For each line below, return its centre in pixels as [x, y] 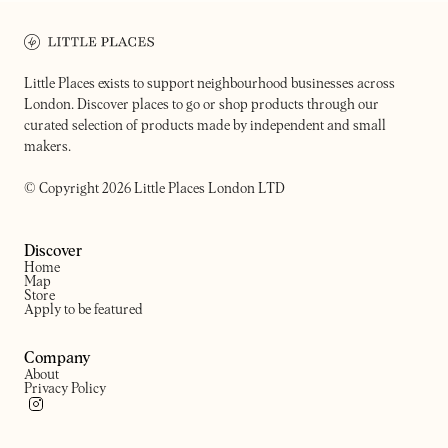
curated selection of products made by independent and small [205, 126]
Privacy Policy [65, 389]
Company [57, 358]
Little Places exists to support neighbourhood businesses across [209, 84]
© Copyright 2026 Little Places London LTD [154, 189]
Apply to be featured [83, 310]
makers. [47, 147]
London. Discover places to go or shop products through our [201, 105]
